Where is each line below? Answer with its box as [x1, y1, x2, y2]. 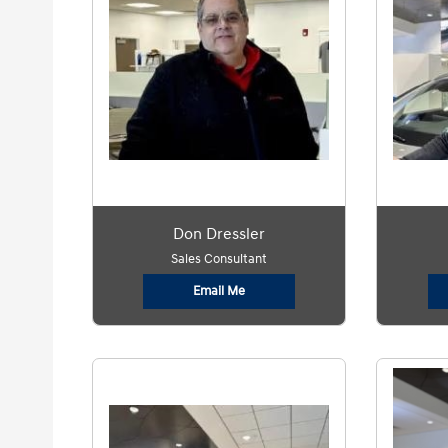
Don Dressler [173, 224, 266, 244]
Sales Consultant [171, 251, 268, 267]
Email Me [193, 283, 246, 299]
